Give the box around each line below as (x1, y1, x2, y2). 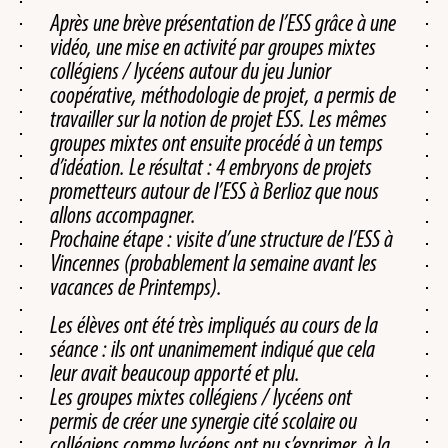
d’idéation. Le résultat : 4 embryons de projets (50, 152, 372, 181)
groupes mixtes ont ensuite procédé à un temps (50, 128, 383, 157)
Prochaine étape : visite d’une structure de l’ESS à (50, 224, 393, 253)
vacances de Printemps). (50, 272, 226, 301)
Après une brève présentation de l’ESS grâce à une (50, 8, 396, 37)
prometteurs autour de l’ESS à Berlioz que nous (50, 176, 379, 205)
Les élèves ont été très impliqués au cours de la (50, 310, 378, 339)
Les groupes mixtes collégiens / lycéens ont (50, 382, 352, 411)
